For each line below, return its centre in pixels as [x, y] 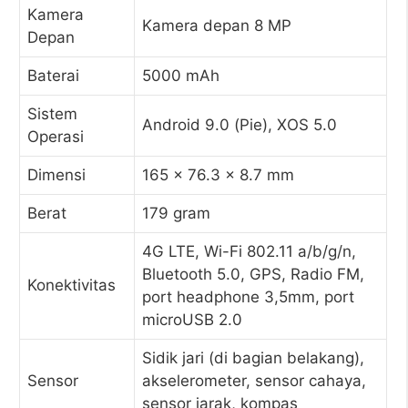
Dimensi [56, 175]
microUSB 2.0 [192, 320]
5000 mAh [181, 76]
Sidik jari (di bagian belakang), [253, 358]
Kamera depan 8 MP [217, 25]
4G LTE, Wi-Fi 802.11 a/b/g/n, [249, 251]
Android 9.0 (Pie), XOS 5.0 [240, 125]
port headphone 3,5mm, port [248, 297]
